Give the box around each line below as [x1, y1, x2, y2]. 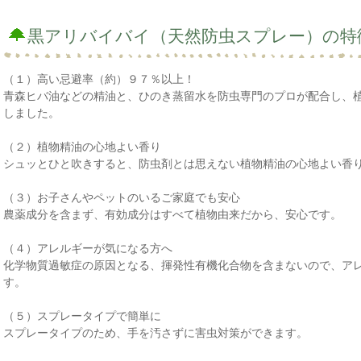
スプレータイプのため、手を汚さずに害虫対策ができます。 [3, 325, 308, 339]
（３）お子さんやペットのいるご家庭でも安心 [3, 189, 240, 204]
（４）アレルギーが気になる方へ [3, 240, 172, 255]
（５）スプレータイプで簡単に [3, 308, 161, 322]
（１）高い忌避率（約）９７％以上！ [3, 71, 195, 85]
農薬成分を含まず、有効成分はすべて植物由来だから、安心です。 [3, 206, 342, 221]
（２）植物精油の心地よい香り [3, 139, 161, 153]
